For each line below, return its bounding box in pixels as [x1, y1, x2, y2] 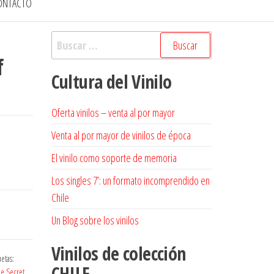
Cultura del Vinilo [51, 69, 172, 94]
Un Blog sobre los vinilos [51, 213, 139, 228]
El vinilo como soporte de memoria [51, 150, 177, 165]
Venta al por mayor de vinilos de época [51, 128, 191, 143]
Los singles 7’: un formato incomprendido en [51, 173, 210, 188]
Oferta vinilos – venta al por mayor [51, 105, 175, 120]
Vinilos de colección [51, 241, 186, 266]
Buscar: [50, 32, 83, 46]
